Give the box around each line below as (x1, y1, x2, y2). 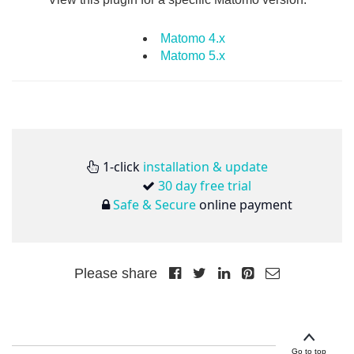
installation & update (142, 157, 268, 175)
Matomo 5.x (160, 48, 225, 62)
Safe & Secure (112, 195, 196, 213)
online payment (195, 195, 292, 213)
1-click (99, 157, 143, 175)
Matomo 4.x (160, 31, 225, 45)
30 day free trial (158, 176, 251, 194)
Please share (74, 265, 161, 281)
